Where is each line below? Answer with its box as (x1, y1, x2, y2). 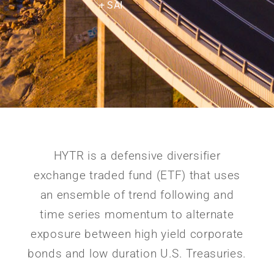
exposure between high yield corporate (31, 227, 243, 241)
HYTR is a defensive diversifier (53, 149, 221, 163)
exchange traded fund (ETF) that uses (33, 168, 241, 182)
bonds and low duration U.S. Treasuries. (27, 246, 247, 261)
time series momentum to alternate (40, 207, 234, 221)
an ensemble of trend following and (40, 188, 234, 202)
